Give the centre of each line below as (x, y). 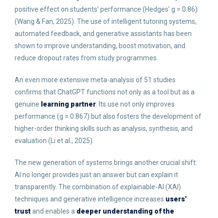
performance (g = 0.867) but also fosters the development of (108, 116)
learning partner (68, 104)
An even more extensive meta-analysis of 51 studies (95, 80)
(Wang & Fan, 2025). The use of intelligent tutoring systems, (106, 21)
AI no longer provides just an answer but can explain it (96, 175)
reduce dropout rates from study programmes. (86, 58)
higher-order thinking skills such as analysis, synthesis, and (104, 128)
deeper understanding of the (125, 211)
